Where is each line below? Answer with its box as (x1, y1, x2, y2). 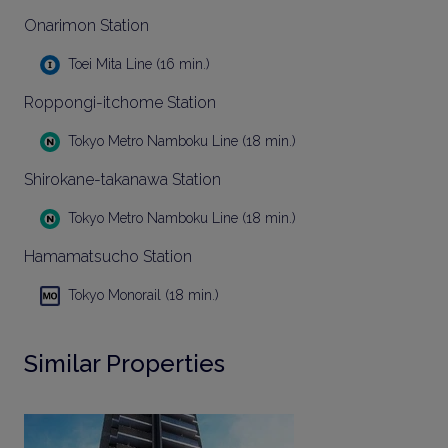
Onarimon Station (24, 16, 149, 35)
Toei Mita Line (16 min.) (68, 56, 210, 72)
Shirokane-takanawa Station (24, 170, 221, 189)
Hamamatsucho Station (24, 247, 192, 266)
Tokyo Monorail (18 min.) (68, 287, 219, 303)
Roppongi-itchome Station (24, 93, 216, 112)
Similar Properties (24, 349, 225, 378)
